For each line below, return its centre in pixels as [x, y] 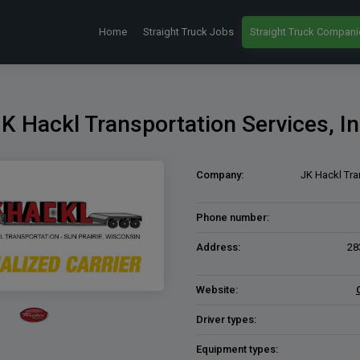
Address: [218, 247]
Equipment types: [237, 349]
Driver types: [226, 319]
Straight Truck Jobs [188, 32]
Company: [220, 175]
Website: [217, 290]
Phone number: [233, 217]
